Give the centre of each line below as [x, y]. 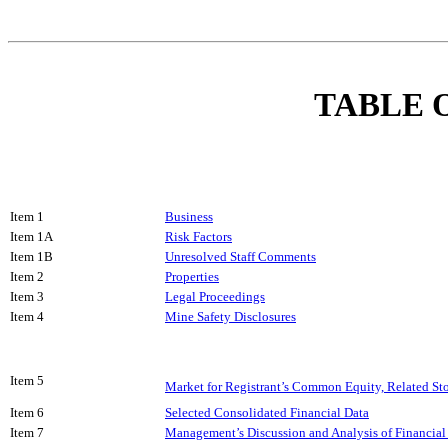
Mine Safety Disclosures [230, 317]
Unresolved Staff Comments [240, 257]
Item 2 [27, 277]
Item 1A [31, 237]
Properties [192, 277]
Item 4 [27, 317]
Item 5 [27, 381]
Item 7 [27, 433]
